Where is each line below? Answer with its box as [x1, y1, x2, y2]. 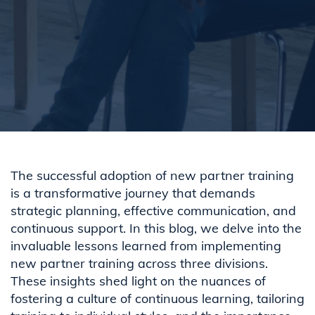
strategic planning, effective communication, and [11, 202, 296, 219]
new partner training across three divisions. [11, 255, 268, 272]
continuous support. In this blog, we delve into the [11, 220, 302, 237]
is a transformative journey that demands [11, 185, 255, 202]
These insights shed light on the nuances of [11, 273, 266, 290]
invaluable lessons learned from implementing [11, 238, 281, 255]
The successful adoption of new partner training [11, 167, 294, 184]
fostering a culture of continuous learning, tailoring [11, 290, 304, 307]
